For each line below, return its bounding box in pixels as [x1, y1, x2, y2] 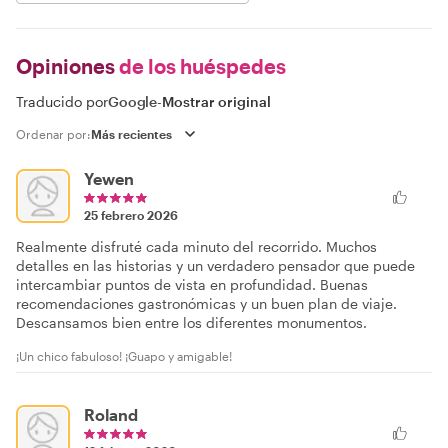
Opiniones [16, 54, 115, 78]
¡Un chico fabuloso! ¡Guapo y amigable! [16, 349, 232, 363]
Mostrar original [162, 93, 272, 110]
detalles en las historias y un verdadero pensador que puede [16, 257, 415, 274]
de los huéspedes [115, 54, 286, 78]
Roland [84, 405, 138, 424]
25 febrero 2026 [84, 208, 178, 222]
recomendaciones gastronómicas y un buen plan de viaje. [16, 295, 397, 312]
